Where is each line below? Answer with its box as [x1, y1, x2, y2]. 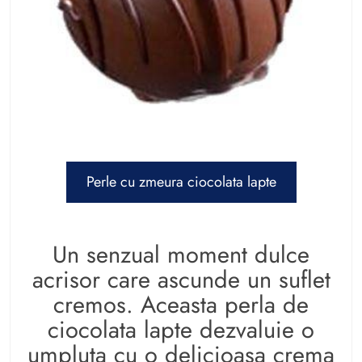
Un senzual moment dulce [53, 237, 309, 271]
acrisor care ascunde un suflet [32, 262, 330, 297]
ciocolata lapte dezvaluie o [48, 312, 314, 347]
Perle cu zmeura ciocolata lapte [86, 170, 276, 192]
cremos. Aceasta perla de [53, 287, 309, 322]
